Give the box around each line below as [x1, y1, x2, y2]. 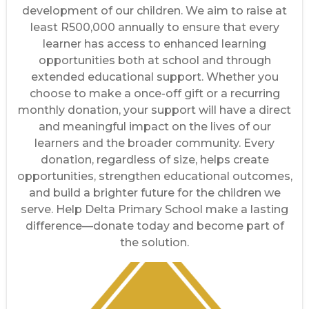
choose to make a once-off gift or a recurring [29, 87, 280, 100]
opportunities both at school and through [38, 54, 271, 67]
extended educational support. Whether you [30, 70, 279, 83]
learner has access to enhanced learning [43, 37, 266, 50]
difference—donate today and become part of [25, 219, 284, 232]
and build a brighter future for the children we [28, 186, 281, 199]
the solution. [120, 236, 189, 249]
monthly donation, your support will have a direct [18, 103, 291, 117]
